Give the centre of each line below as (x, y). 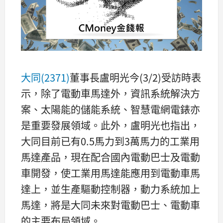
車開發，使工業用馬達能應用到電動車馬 (111, 173)
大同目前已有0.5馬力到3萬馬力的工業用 (110, 141)
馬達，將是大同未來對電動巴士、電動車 (111, 205)
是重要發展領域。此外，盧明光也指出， (111, 125)
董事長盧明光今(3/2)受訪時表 (135, 77)
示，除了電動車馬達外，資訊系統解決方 (111, 93)
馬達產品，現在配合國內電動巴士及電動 (111, 157)
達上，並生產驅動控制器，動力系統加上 (111, 189)
